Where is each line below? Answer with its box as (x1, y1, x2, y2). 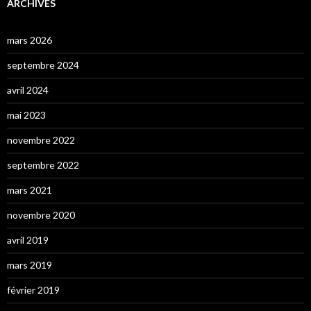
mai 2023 (7, 108, 46, 121)
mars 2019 (7, 258, 52, 271)
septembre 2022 (7, 158, 79, 171)
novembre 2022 (7, 133, 75, 146)
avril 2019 (7, 233, 49, 246)
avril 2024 (7, 83, 49, 96)
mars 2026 (7, 33, 52, 46)
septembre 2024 (7, 58, 79, 71)
